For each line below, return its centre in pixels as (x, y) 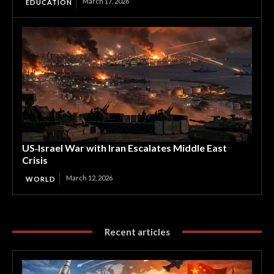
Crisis (35, 160)
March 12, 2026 (89, 177)
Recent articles (137, 231)
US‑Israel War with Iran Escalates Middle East (124, 147)
